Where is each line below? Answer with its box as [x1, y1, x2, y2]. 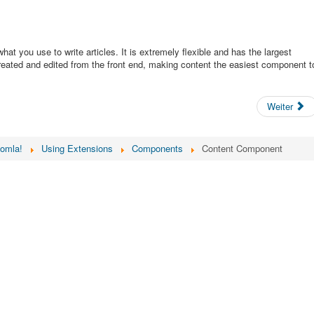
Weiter [266, 100, 293, 113]
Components [132, 142, 183, 155]
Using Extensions [41, 142, 113, 155]
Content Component [202, 142, 282, 155]
